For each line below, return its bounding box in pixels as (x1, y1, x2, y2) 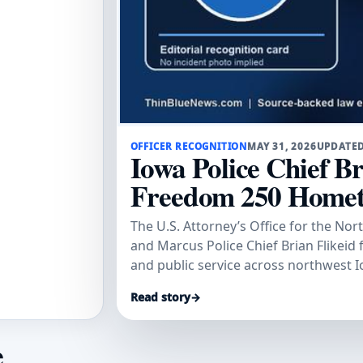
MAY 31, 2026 (247, 139, 317, 152)
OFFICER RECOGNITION (130, 139, 247, 152)
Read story (130, 288, 190, 305)
